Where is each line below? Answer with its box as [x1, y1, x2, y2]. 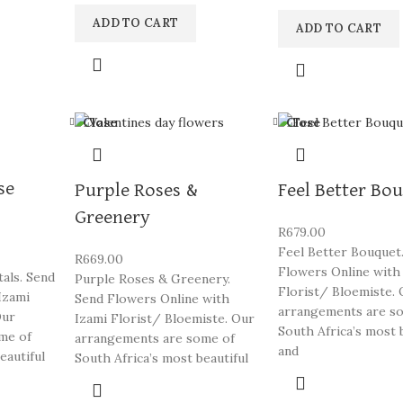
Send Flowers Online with [74, 290, 229, 307]
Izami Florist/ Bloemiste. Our [74, 309, 255, 327]
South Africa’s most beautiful [74, 349, 248, 366]
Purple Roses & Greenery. [74, 270, 230, 287]
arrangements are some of [74, 329, 235, 346]
